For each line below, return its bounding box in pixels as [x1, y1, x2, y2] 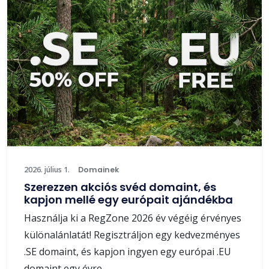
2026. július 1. [24, 164, 70, 175]
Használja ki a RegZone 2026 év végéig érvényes [24, 211, 241, 225]
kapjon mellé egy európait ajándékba [24, 192, 233, 207]
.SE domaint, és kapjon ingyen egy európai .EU [24, 244, 231, 258]
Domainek [78, 164, 119, 175]
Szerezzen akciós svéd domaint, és [24, 179, 216, 195]
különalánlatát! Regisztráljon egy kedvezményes [24, 228, 240, 241]
